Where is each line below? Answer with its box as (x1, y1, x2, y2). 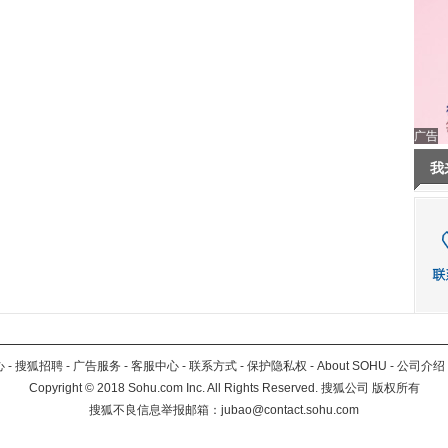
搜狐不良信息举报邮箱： (89, 403, 221, 417)
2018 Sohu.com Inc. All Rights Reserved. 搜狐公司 (93, 381, 372, 395)
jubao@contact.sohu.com (221, 403, 359, 417)
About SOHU (317, 359, 387, 373)
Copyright (28, 381, 85, 395)
